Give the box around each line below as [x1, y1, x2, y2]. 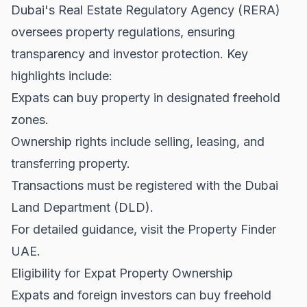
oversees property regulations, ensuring [11, 24, 235, 39]
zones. [11, 112, 49, 127]
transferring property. [11, 156, 130, 171]
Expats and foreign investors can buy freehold [11, 287, 271, 302]
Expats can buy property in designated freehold [11, 90, 280, 105]
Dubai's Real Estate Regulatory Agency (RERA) [11, 2, 280, 17]
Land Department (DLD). [11, 199, 153, 214]
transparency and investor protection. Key [11, 46, 248, 61]
